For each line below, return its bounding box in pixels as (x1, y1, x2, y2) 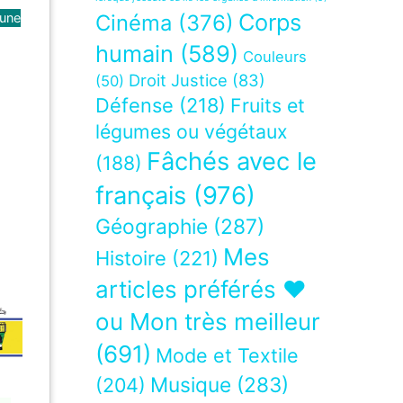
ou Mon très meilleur (95, 308, 320, 336)
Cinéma (95, 10, 172, 37)
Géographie (95, 214, 208, 240)
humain (95, 40, 174, 68)
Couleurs (243, 48, 307, 67)
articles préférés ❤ (95, 275, 307, 304)
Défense (95, 94, 174, 118)
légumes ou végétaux (95, 120, 288, 144)
